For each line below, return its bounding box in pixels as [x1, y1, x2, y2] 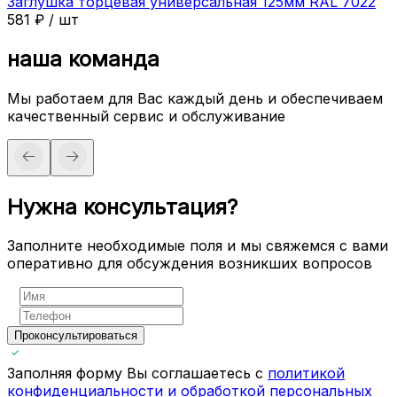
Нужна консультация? [7, 193, 237, 220]
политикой [268, 364, 345, 383]
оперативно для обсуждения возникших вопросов [7, 254, 372, 273]
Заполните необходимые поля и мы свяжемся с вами [7, 237, 388, 255]
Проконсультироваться [14, 329, 137, 343]
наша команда [7, 45, 160, 72]
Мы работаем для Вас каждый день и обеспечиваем [7, 89, 383, 107]
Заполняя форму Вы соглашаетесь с [7, 364, 268, 383]
